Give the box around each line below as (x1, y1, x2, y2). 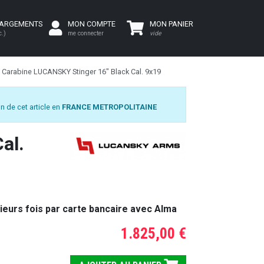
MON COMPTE (68, 19, 115, 28)
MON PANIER (150, 19, 193, 28)
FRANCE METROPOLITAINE (62, 103, 157, 111)
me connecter (68, 29, 104, 37)
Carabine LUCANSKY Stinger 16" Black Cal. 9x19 (1, 67, 161, 76)
